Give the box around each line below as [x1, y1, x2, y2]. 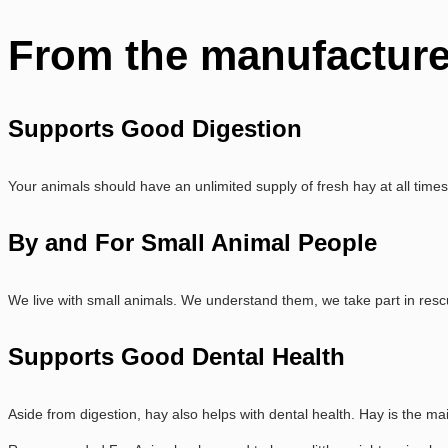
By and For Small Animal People [8, 229, 377, 257]
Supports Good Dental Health [8, 342, 345, 370]
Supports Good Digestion [8, 115, 302, 143]
